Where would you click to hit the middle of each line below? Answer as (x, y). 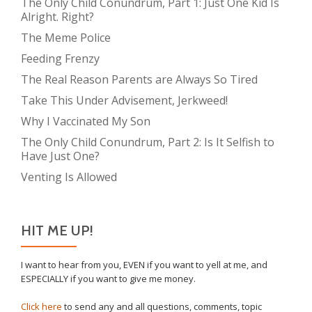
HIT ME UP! (57, 231)
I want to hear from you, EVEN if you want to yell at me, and (144, 265)
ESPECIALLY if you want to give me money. (108, 279)
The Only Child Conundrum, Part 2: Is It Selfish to (148, 142)
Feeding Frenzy (60, 59)
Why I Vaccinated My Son (86, 122)
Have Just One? (60, 156)
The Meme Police (66, 38)
